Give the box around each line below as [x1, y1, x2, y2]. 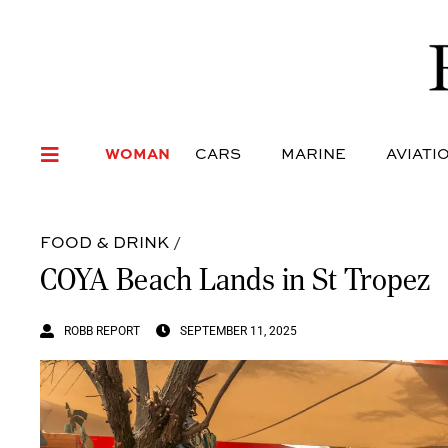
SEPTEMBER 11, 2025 [180, 324, 297, 339]
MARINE [281, 142, 346, 164]
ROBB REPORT [64, 324, 140, 339]
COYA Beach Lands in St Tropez [40, 260, 430, 299]
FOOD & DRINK [40, 231, 169, 254]
